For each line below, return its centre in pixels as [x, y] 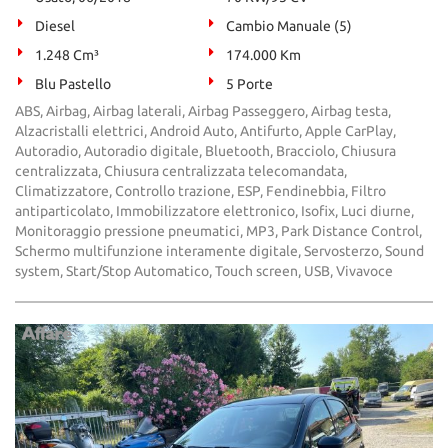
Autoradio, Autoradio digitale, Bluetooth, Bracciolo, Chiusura [205, 151]
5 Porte [250, 84]
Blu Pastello [73, 84]
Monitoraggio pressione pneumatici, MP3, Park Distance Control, [218, 231]
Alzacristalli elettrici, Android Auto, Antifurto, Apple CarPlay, [205, 131]
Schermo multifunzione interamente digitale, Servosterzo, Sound [219, 251]
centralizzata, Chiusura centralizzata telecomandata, [181, 171]
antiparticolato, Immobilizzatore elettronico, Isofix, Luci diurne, [214, 211]
